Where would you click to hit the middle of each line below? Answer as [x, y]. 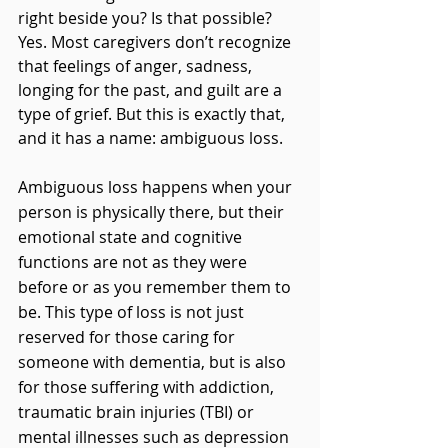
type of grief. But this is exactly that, [153, 114]
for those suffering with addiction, [148, 387]
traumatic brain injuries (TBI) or [138, 412]
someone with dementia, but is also [154, 362]
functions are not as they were [134, 262]
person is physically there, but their [153, 212]
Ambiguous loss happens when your [157, 187]
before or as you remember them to [156, 287]
